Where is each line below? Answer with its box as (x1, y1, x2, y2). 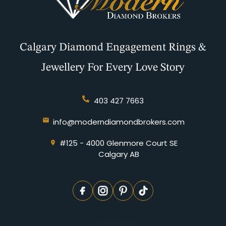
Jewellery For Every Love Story (41, 62, 185, 74)
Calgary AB (98, 149, 139, 160)
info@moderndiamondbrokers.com (52, 117, 185, 128)
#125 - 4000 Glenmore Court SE (60, 138, 178, 149)
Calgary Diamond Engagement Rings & (20, 42, 206, 53)
